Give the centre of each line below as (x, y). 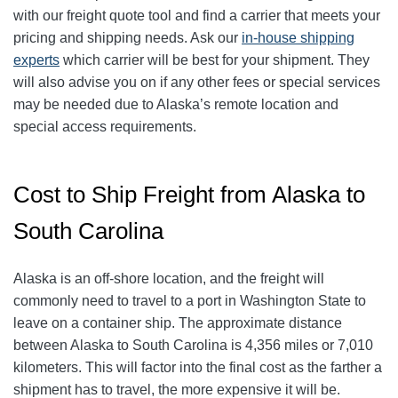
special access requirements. (105, 127)
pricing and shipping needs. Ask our (127, 38)
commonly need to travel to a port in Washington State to (190, 301)
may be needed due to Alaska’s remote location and (176, 105)
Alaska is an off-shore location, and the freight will (169, 279)
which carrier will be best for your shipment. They (215, 60)
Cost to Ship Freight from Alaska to (189, 195)
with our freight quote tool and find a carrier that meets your (197, 16)
